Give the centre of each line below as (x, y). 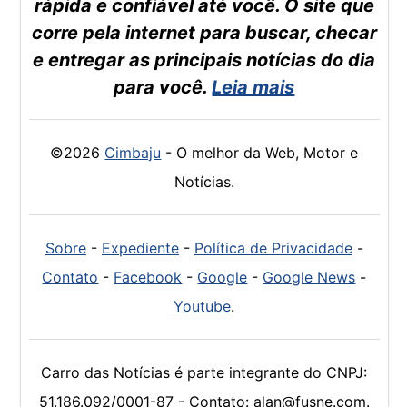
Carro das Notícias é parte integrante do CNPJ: (204, 373)
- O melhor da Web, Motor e (260, 153)
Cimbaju (133, 153)
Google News (309, 278)
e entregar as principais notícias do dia (204, 60)
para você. (163, 88)
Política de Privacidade (273, 248)
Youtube (203, 307)
